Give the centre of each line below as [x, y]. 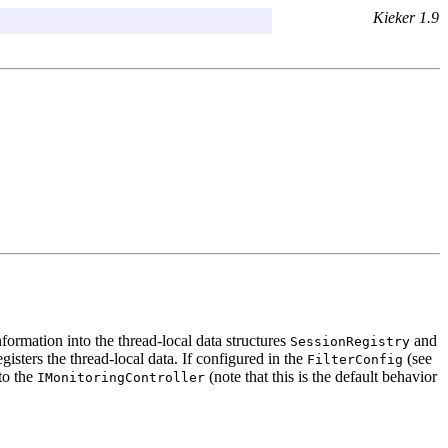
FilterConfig [355, 359]
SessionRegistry [350, 341]
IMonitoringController [121, 377]
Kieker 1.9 [406, 17]
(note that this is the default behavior [321, 376]
